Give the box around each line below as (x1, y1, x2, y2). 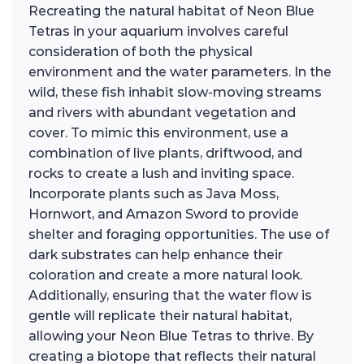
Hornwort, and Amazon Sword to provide (28, 206, 299, 223)
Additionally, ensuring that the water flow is (28, 288, 312, 304)
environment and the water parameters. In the (28, 64, 331, 80)
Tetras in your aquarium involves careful (28, 24, 288, 40)
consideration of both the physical (28, 44, 253, 60)
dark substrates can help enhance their (28, 247, 283, 263)
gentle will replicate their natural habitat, (28, 308, 292, 324)
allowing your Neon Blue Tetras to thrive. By (28, 328, 314, 344)
